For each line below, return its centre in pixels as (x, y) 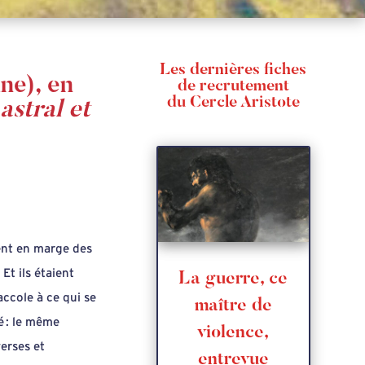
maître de (233, 306)
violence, (233, 333)
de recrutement (233, 86)
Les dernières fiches (233, 70)
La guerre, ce (233, 279)
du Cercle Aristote (233, 102)
